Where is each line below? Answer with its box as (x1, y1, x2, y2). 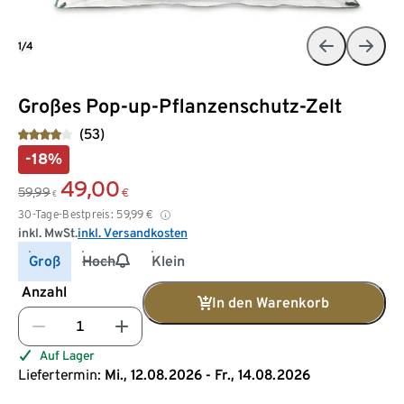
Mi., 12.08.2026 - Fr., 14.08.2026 (105, 365, 310, 383)
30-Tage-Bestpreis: (18, 207, 115, 221)
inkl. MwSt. (18, 225, 78, 240)
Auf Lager (40, 347, 95, 363)
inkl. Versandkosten (78, 225, 188, 240)
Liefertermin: (18, 365, 101, 383)
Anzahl (22, 282, 67, 300)
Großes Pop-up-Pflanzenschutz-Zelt (18, 93, 342, 117)
